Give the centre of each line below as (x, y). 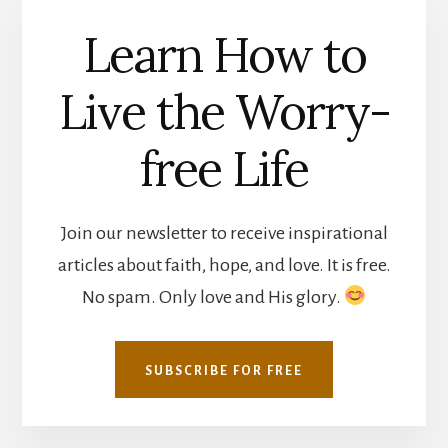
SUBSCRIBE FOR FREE (224, 370)
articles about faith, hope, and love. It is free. (224, 264)
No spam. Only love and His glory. (212, 296)
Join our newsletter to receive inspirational (224, 232)
